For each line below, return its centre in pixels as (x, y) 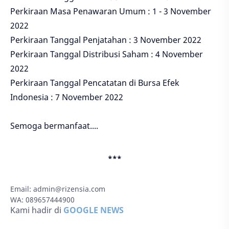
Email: (22, 189)
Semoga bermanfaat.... (54, 126)
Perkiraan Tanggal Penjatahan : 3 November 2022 (106, 40)
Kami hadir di (37, 210)
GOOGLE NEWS (94, 210)
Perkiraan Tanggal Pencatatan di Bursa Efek (95, 83)
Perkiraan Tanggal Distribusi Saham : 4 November (107, 54)
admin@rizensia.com (69, 189)
